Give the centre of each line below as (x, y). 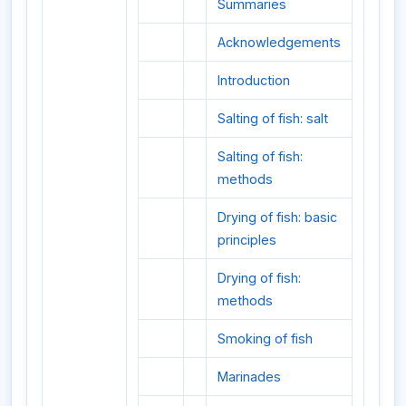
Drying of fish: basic (277, 217)
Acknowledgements (279, 42)
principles (247, 239)
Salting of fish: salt (273, 118)
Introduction (254, 80)
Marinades (249, 376)
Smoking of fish (265, 338)
